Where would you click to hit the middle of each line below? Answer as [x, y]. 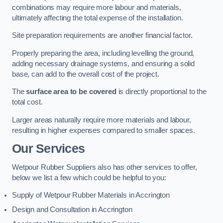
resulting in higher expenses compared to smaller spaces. [104, 130]
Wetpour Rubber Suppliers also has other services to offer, [105, 167]
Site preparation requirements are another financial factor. [102, 36]
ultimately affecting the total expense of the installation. [98, 18]
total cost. [27, 102]
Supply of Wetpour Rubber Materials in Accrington [91, 195]
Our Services [49, 149]
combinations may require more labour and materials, [97, 7]
